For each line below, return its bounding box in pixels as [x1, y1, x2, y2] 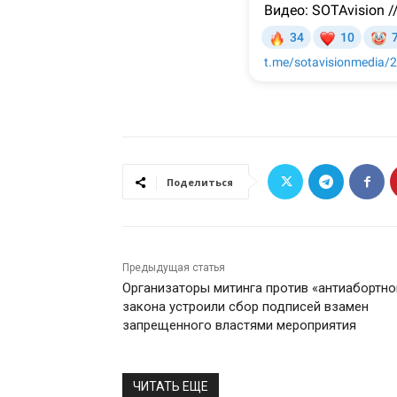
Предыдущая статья [122, 261, 225, 275]
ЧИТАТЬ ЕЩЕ [133, 379, 208, 394]
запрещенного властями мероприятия [122, 317, 356, 334]
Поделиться [167, 175, 233, 190]
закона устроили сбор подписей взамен [122, 299, 369, 315]
